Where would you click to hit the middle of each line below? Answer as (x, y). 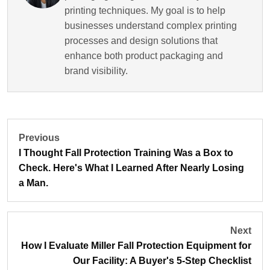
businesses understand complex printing (151, 26)
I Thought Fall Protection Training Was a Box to (126, 153)
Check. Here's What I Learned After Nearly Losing (131, 168)
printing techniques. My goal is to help (145, 11)
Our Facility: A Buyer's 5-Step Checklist (162, 261)
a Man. (33, 183)
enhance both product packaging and (144, 56)
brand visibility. (96, 71)
